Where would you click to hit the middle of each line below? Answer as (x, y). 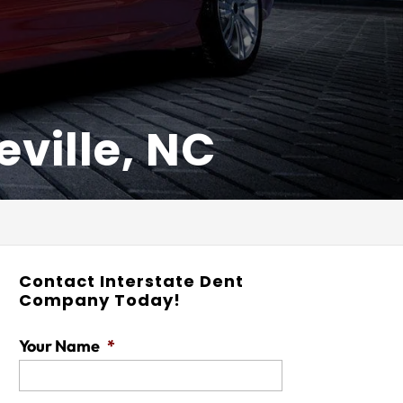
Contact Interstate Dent (132, 281)
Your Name (60, 346)
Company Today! (100, 300)
